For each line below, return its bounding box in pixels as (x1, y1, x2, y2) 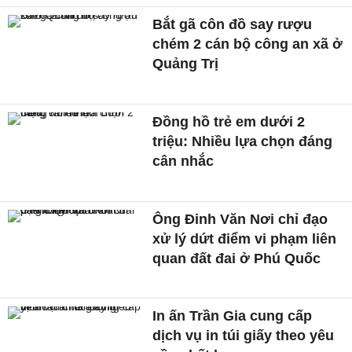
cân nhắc (152, 152, 214, 169)
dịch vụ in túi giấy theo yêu (152, 328, 335, 344)
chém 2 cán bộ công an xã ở (152, 36, 343, 53)
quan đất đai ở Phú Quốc (152, 250, 321, 266)
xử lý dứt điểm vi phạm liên (152, 230, 337, 247)
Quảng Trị (152, 56, 219, 72)
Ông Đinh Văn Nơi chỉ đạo (152, 211, 328, 227)
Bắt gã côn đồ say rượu (152, 16, 313, 33)
